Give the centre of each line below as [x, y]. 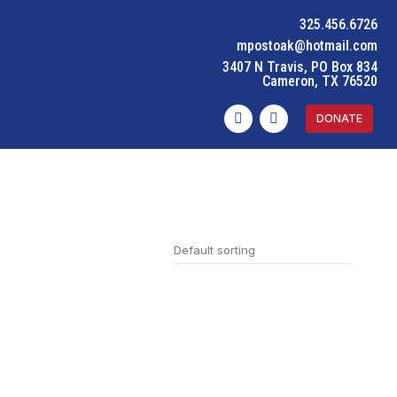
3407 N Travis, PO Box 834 [300, 67]
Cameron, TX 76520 [320, 81]
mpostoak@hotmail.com [307, 46]
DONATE [339, 118]
